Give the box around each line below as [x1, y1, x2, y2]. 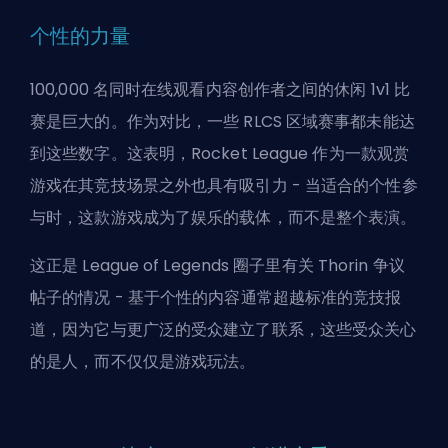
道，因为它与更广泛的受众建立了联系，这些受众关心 [30, 317, 417, 341]
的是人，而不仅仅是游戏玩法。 [30, 349, 256, 373]
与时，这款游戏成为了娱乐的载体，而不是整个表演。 [30, 205, 417, 229]
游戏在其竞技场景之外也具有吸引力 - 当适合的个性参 [30, 173, 418, 197]
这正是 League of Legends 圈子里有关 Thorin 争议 [30, 253, 405, 277]
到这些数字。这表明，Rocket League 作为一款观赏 [30, 141, 410, 165]
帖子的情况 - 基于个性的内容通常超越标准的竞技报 [30, 285, 402, 309]
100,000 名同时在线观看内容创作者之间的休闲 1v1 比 [30, 77, 411, 101]
